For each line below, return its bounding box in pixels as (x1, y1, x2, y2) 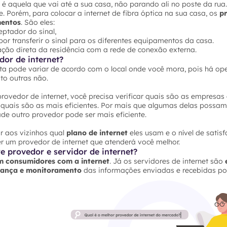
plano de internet (66, 128, 130, 137)
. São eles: (21, 17, 55, 27)
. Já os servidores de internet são (109, 156, 225, 166)
